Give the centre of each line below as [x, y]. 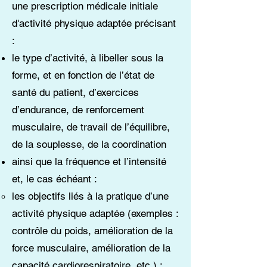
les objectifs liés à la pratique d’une [90, 196]
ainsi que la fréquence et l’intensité [89, 162]
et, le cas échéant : [55, 179]
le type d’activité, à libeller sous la [88, 58]
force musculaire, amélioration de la [91, 248]
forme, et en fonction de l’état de [83, 75]
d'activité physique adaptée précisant [94, 23]
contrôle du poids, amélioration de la [92, 231]
